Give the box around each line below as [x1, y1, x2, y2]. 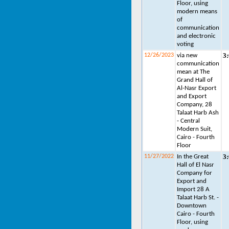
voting [177, 41, 194, 48]
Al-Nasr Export [177, 85, 216, 91]
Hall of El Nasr [177, 162, 214, 168]
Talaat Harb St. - [177, 194, 219, 201]
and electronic [177, 33, 216, 39]
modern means [177, 8, 217, 15]
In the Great [177, 153, 209, 160]
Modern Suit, [177, 126, 212, 132]
